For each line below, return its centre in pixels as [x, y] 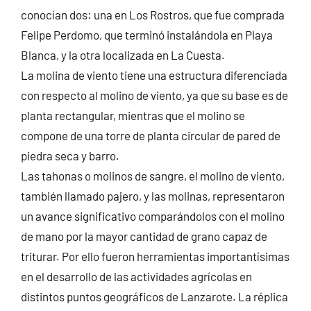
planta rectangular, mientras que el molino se [133, 115]
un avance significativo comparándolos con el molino [152, 216]
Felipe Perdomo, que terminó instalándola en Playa [146, 34]
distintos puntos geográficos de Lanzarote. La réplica [154, 296]
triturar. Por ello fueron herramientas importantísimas [155, 256]
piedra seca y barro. [70, 155]
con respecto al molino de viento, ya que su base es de [154, 95]
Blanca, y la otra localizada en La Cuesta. [123, 54]
